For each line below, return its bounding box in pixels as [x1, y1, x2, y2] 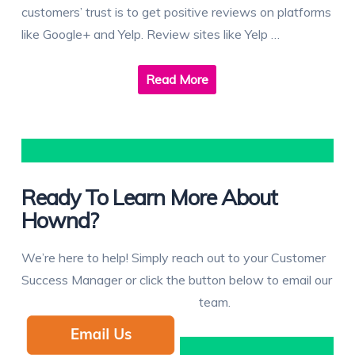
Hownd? [21, 207, 99, 235]
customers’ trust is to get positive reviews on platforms [21, 4, 331, 21]
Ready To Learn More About [21, 184, 278, 212]
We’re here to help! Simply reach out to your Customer [21, 250, 326, 266]
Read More [146, 71, 209, 88]
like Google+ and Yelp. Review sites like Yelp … [21, 26, 280, 43]
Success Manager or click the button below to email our [21, 272, 332, 288]
